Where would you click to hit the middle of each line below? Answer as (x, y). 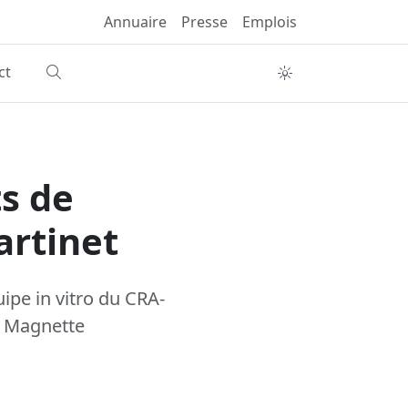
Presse (204, 22)
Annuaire (135, 22)
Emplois (270, 22)
